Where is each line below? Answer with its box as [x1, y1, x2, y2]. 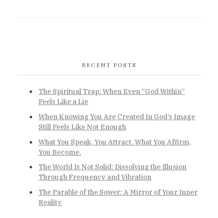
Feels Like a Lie [38, 97, 88, 106]
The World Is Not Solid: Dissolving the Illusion [38, 163, 186, 172]
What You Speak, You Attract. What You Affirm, [38, 137, 191, 146]
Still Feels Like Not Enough [38, 122, 126, 131]
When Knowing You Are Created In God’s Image [38, 112, 195, 121]
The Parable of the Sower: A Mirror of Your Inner [38, 188, 198, 197]
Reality [38, 198, 62, 207]
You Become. [38, 147, 81, 157]
